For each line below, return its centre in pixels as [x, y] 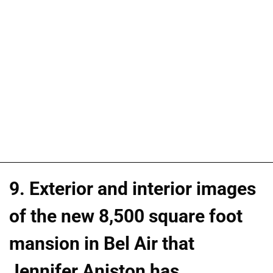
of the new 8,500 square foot [126, 216]
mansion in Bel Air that [102, 244]
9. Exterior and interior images [133, 189]
